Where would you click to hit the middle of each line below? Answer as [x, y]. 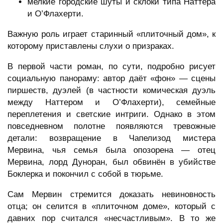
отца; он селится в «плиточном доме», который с [111, 207]
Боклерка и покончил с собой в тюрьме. [85, 174]
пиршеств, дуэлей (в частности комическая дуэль [111, 91]
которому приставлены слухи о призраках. [91, 46]
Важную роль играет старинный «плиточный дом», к [111, 34]
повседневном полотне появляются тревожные [111, 126]
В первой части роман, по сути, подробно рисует [111, 67]
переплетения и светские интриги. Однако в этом [111, 114]
